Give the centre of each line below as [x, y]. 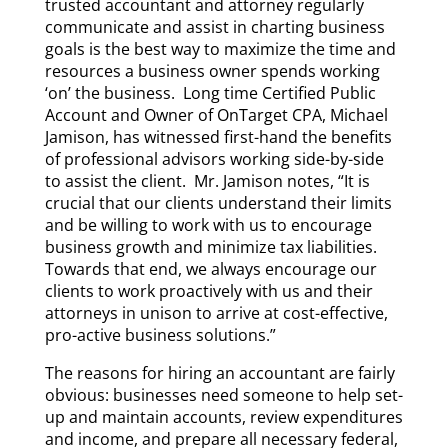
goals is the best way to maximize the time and [220, 49]
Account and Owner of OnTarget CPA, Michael [216, 115]
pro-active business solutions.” [166, 335]
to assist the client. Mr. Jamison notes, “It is [207, 181]
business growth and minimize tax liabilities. [212, 247]
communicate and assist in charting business [214, 27]
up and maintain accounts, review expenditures [223, 417]
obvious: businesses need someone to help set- [223, 395]
